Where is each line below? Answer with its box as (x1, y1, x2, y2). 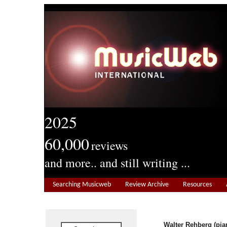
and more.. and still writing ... (45, 155, 190, 171)
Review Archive (125, 181, 169, 188)
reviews (91, 137, 128, 154)
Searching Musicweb (53, 181, 111, 188)
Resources (183, 181, 212, 188)
